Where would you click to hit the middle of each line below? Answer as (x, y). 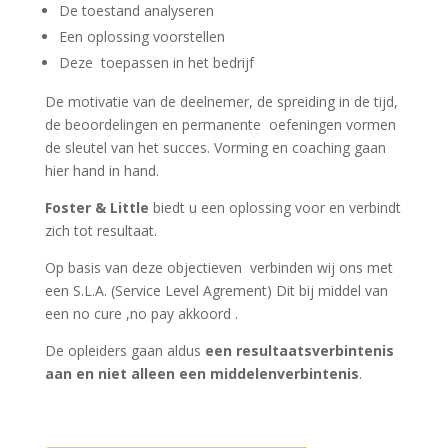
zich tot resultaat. (100, 230)
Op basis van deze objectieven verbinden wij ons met (218, 267)
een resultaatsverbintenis (299, 350)
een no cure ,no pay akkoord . (141, 313)
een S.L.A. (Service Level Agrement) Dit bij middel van (216, 290)
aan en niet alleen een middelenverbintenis (201, 373)
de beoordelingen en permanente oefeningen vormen (220, 124)
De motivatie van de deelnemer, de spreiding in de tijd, (221, 101)
